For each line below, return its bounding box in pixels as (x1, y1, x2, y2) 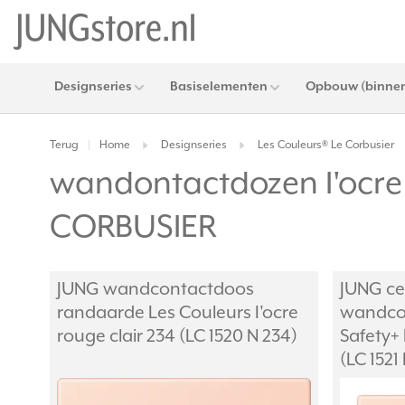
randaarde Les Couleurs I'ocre (57, 303, 298, 324)
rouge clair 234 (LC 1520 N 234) (57, 326, 297, 347)
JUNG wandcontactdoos (57, 279, 254, 300)
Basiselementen (170, 80, 268, 94)
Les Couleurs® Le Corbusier (258, 138, 394, 153)
